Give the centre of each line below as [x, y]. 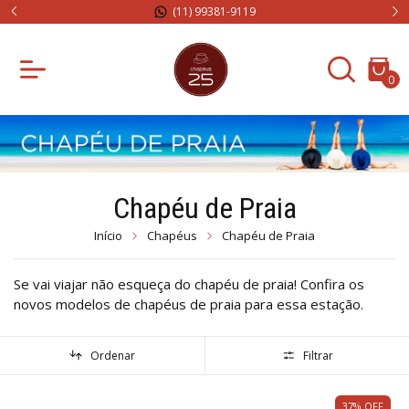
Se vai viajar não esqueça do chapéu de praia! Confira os [189, 283]
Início [108, 235]
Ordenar [113, 355]
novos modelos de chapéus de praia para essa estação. [189, 304]
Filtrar [318, 355]
